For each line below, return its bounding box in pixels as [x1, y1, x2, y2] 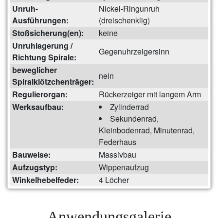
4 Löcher [99, 174, 129, 186]
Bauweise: [12, 149, 51, 161]
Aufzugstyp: [12, 162, 57, 173]
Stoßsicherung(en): [12, 27, 84, 39]
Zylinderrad [110, 101, 149, 113]
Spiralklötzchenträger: [12, 76, 94, 88]
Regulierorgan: [12, 89, 68, 100]
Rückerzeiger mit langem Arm [99, 89, 201, 100]
